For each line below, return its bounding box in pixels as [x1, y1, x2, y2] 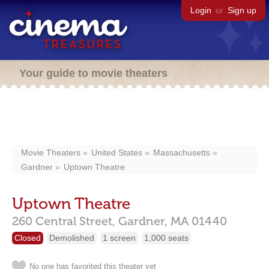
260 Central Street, [12, 214, 115, 228]
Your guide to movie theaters [19, 67, 168, 79]
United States [91, 148, 142, 157]
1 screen [103, 233, 136, 243]
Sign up [228, 5, 256, 15]
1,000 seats [144, 233, 189, 243]
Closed [14, 233, 41, 243]
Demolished [49, 233, 94, 243]
